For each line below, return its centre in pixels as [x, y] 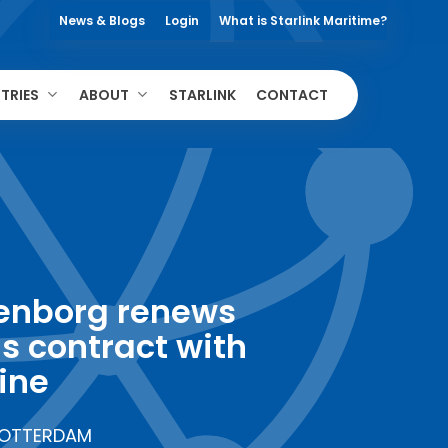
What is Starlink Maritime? [303, 20]
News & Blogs [102, 20]
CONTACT [292, 95]
